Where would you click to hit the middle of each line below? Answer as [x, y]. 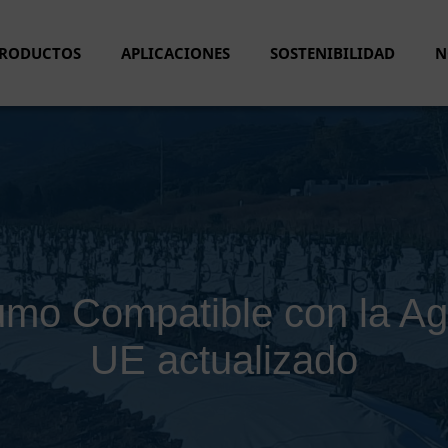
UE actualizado [224, 360]
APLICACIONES [175, 52]
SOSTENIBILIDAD [332, 52]
